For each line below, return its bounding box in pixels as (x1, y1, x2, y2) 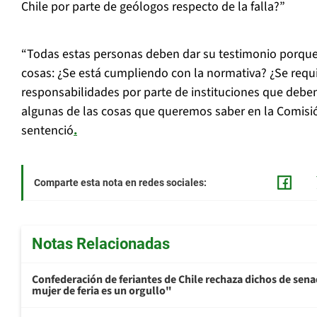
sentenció (21, 122, 74, 140)
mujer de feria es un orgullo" (32, 283, 172, 299)
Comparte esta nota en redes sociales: (34, 177, 207, 189)
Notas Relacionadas (32, 235, 170, 253)
